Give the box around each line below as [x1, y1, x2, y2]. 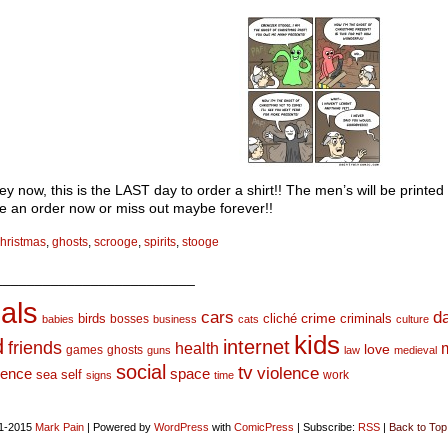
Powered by [89, 421, 154, 433]
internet [223, 336, 290, 358]
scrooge [94, 235, 138, 249]
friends [8, 337, 62, 358]
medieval [394, 344, 437, 356]
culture [396, 313, 429, 325]
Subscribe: [299, 421, 358, 433]
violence [257, 364, 319, 383]
